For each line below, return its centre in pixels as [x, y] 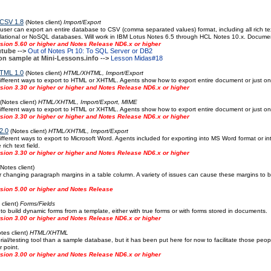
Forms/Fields [37, 204]
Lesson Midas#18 [136, 58]
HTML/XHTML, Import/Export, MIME [87, 102]
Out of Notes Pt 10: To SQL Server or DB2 [90, 51]
